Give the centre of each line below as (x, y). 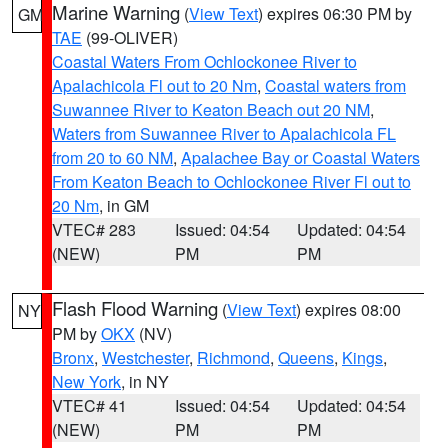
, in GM (124, 205)
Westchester (145, 357)
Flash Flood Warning (135, 308)
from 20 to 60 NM (112, 157)
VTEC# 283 (94, 229)
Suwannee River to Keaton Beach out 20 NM (211, 109)
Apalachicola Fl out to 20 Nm (154, 85)
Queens (306, 357)
